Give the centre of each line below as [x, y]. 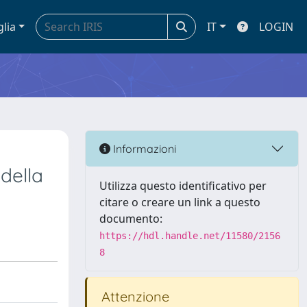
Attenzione [134, 296]
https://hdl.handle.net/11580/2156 [190, 236]
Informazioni [143, 148]
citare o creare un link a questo [180, 202]
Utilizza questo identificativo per [183, 186]
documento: [131, 219]
